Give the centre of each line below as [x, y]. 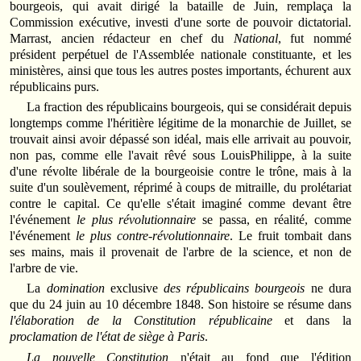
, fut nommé [314, 38]
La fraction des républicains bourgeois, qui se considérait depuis [189, 107]
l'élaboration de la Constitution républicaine [141, 321]
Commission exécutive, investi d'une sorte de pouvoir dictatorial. [180, 22]
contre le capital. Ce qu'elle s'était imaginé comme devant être [180, 203]
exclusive [134, 288]
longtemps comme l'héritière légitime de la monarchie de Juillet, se [180, 123]
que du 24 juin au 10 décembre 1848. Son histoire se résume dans [180, 305]
